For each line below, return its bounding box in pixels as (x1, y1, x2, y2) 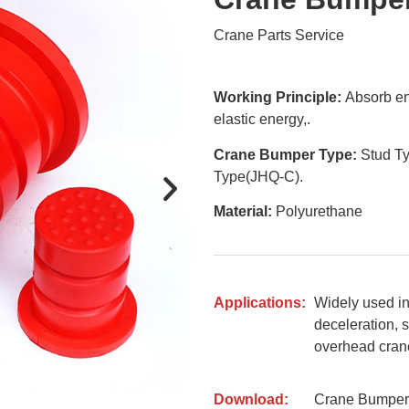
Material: (214, 204, 272, 220)
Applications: (214, 294, 306, 310)
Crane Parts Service (214, 26, 344, 43)
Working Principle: (214, 89, 345, 106)
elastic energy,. (214, 111, 310, 128)
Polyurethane (272, 204, 362, 220)
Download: (214, 391, 288, 407)
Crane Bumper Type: (214, 146, 357, 163)
